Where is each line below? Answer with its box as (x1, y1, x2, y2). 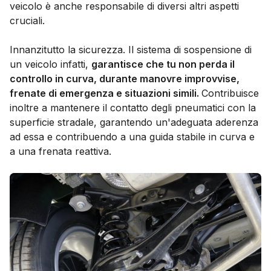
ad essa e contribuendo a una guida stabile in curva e (10, 131, 255, 143)
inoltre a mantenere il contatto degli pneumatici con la (10, 102, 256, 114)
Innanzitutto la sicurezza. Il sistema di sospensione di (10, 44, 252, 56)
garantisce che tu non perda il (91, 58, 235, 71)
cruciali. (10, 15, 45, 27)
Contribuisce (201, 87, 259, 100)
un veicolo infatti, (10, 58, 91, 71)
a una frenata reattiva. (10, 145, 111, 158)
